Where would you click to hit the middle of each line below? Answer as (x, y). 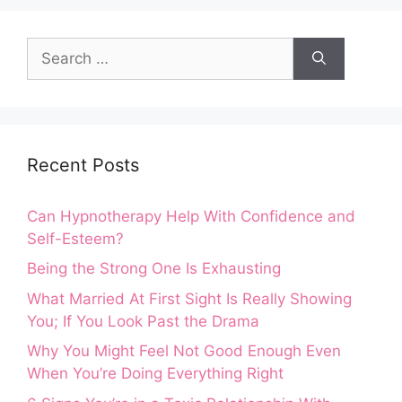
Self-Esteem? (75, 238)
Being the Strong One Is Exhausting (154, 268)
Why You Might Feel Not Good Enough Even (184, 351)
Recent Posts (83, 165)
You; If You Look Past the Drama (143, 321)
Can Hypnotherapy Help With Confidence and (191, 216)
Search (51, 47)
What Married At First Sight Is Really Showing (189, 298)
